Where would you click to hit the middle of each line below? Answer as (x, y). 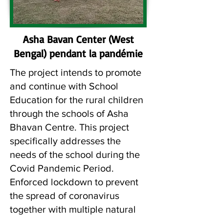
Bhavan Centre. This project (69, 127)
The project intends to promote (76, 72)
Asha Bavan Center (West (78, 39)
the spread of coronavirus (65, 196)
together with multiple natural (73, 209)
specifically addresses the (65, 141)
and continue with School (64, 86)
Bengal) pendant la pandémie (78, 53)
